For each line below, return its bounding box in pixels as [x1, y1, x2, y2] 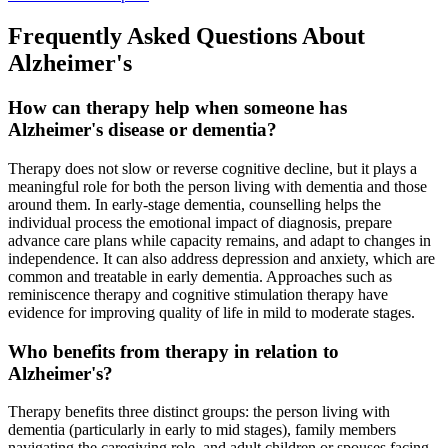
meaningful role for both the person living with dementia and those [8, 178, 427, 196]
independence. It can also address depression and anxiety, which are [8, 250, 435, 268]
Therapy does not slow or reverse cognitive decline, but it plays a [8, 160, 417, 178]
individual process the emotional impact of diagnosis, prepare [8, 214, 392, 232]
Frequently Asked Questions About [8, 23, 365, 50]
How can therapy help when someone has [8, 97, 347, 119]
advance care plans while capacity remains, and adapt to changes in [8, 232, 431, 250]
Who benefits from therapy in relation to [8, 340, 339, 362]
